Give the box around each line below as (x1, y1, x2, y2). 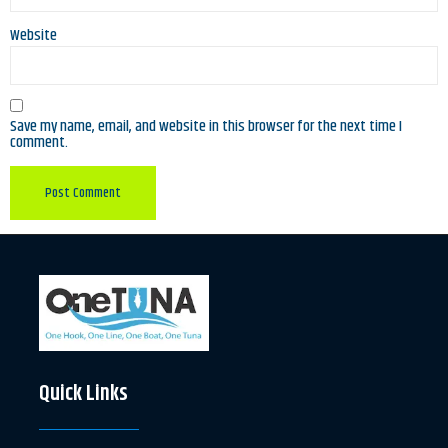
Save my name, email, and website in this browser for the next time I (10, 114, 402, 140)
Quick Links (39, 377, 128, 412)
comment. (10, 130, 68, 156)
